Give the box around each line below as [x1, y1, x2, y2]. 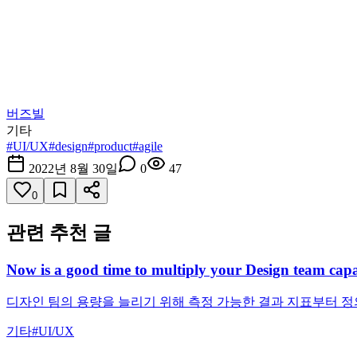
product [94, 139, 132, 154]
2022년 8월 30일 [29, 162, 118, 176]
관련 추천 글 [6, 222, 112, 244]
